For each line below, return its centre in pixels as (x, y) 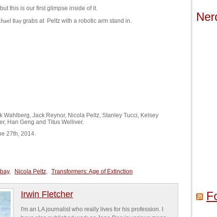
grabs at (33, 21)
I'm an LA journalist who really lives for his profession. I (92, 209)
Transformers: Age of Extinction (92, 171)
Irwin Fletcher (47, 194)
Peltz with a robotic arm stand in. (89, 21)
